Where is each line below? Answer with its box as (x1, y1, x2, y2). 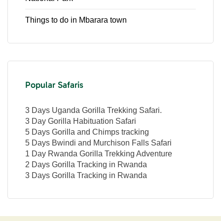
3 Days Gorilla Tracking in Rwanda (25, 171, 147, 180)
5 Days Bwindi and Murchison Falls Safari (25, 138, 172, 147)
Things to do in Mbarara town (25, 15, 127, 24)
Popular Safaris (25, 79, 83, 90)
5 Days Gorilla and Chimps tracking (25, 127, 149, 136)
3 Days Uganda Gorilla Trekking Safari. (25, 106, 162, 114)
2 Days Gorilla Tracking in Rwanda (25, 160, 147, 169)
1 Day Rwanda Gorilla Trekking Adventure (25, 149, 172, 158)
